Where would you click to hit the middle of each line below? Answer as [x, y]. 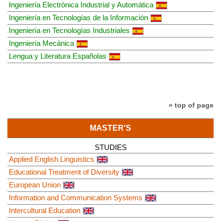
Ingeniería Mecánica [41, 43]
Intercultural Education [45, 210]
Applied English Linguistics [52, 159]
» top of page [191, 105]
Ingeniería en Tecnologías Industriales [69, 30]
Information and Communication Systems [76, 197]
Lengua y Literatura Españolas [58, 56]
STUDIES [110, 147]
